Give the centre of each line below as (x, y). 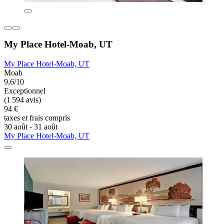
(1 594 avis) (22, 100)
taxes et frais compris (37, 118)
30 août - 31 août (31, 127)
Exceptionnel (25, 91)
